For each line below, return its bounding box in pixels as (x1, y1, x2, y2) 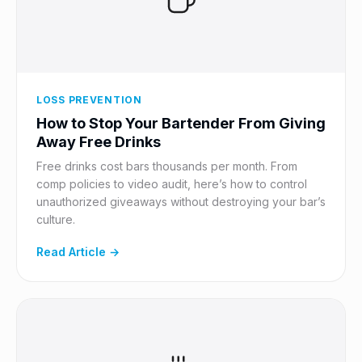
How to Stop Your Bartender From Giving (36, 115, 326, 132)
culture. (36, 213, 75, 226)
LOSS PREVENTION (36, 94, 142, 106)
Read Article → (36, 245, 120, 259)
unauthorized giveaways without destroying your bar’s (36, 195, 326, 208)
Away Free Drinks (36, 133, 161, 150)
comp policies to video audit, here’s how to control (36, 177, 307, 191)
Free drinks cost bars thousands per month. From (36, 159, 297, 173)
